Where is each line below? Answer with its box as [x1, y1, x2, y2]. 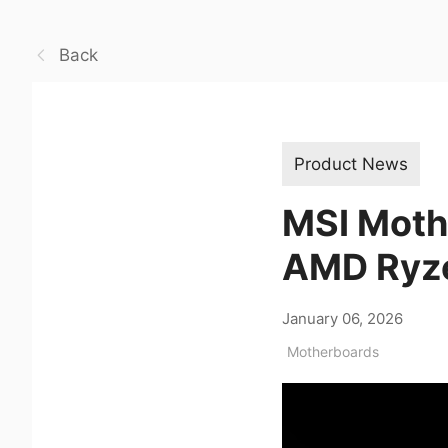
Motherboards [287, 342, 379, 360]
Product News [294, 153, 408, 174]
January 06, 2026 [282, 308, 403, 328]
